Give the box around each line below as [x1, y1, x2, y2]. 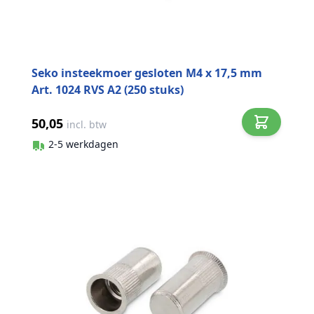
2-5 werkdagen [48, 137, 118, 151]
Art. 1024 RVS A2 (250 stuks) [32, 81, 184, 97]
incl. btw [67, 117, 107, 131]
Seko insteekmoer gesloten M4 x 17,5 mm [32, 64, 262, 81]
